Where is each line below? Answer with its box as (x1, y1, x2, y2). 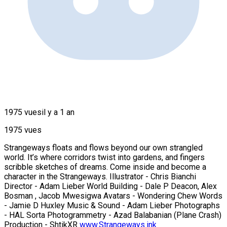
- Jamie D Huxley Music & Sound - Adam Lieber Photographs (4, 200, 220, 210)
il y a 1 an (42, 107, 74, 117)
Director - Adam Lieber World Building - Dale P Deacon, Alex (4, 181, 217, 191)
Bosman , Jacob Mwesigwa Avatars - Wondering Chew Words (4, 191, 222, 201)
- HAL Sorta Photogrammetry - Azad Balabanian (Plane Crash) (4, 210, 221, 220)
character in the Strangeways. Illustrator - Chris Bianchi (4, 171, 196, 181)
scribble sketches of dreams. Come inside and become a (4, 162, 206, 172)
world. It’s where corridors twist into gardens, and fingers (4, 152, 205, 162)
